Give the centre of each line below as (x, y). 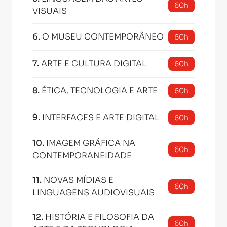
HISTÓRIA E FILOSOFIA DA (100, 217)
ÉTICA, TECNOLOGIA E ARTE (100, 90)
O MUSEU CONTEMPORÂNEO (103, 37)
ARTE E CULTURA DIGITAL (94, 64)
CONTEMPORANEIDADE (82, 155)
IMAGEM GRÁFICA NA (91, 143)
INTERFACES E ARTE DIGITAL (101, 117)
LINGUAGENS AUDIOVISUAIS (93, 192)
